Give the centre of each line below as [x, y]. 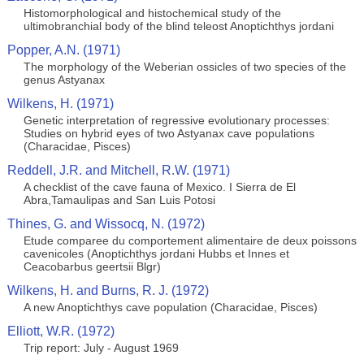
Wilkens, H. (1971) [60, 104]
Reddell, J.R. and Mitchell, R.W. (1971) [118, 170]
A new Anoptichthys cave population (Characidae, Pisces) [170, 307]
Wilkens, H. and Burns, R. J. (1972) [108, 290]
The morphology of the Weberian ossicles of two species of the [184, 67]
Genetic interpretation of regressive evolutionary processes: [176, 120]
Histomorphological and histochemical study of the [152, 13]
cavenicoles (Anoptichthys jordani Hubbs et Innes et [156, 253]
